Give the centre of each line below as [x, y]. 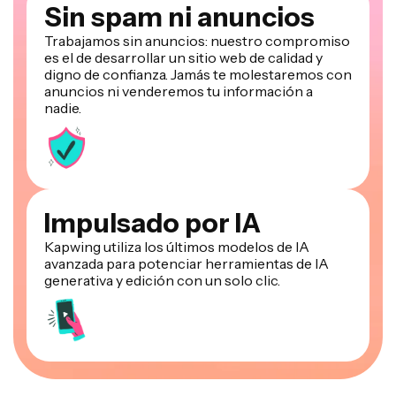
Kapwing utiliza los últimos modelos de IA [177, 213]
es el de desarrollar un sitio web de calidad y [183, 23]
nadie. [63, 74]
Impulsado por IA [152, 189]
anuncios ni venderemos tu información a [179, 57]
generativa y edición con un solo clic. [162, 246]
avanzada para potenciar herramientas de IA [187, 229]
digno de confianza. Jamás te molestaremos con [198, 40]
